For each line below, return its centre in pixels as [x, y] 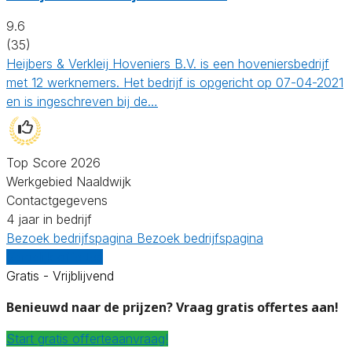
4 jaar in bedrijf [49, 219]
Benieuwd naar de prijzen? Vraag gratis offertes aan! [172, 307]
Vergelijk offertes [55, 257]
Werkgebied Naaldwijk [69, 181]
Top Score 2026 [53, 162]
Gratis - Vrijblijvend [60, 275]
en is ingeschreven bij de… [82, 101]
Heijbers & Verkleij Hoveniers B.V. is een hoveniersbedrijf [168, 63]
